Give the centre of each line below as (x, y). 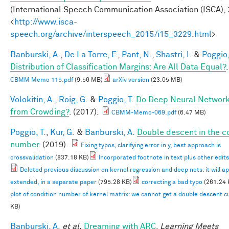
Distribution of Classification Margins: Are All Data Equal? (118, 67)
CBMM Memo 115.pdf (42, 80)
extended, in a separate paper (53, 182)
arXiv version (131, 80)
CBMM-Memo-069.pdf (144, 113)
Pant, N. (137, 54)
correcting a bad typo (172, 182)
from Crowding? (40, 112)
